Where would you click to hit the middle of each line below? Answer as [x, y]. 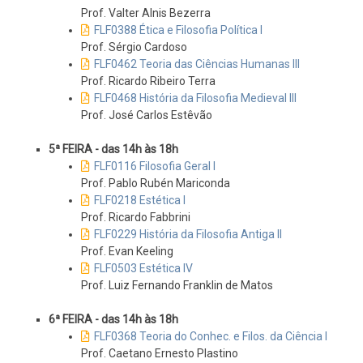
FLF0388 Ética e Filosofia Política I [178, 30]
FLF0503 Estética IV [143, 269]
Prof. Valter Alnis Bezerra [146, 13]
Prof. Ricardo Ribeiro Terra [148, 81]
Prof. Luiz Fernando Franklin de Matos [177, 286]
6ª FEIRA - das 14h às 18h [113, 320]
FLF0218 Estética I [140, 201]
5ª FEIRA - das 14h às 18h [113, 149]
